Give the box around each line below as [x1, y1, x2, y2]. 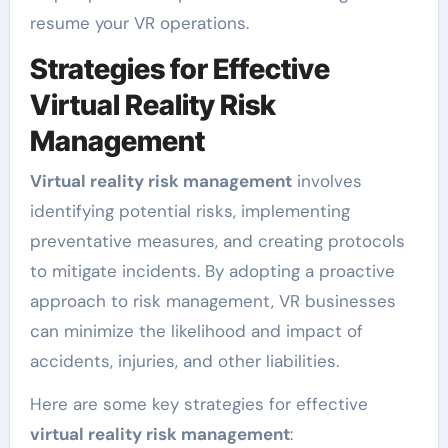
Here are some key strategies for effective [29, 392, 368, 415]
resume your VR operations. [29, 12, 249, 35]
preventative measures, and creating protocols [29, 229, 405, 252]
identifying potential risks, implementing [29, 199, 350, 222]
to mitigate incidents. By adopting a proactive [29, 259, 395, 282]
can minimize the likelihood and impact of [29, 319, 363, 342]
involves [291, 169, 362, 192]
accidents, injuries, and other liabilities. [29, 349, 339, 372]
